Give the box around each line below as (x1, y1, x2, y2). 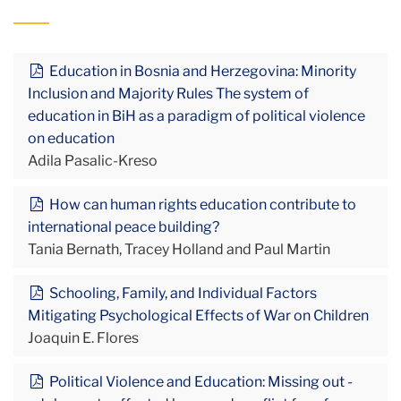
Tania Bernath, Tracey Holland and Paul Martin (28, 240, 330, 258)
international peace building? (28, 218, 219, 235)
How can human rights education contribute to (46, 195, 356, 213)
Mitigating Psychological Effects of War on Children (28, 306, 369, 324)
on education (28, 129, 115, 147)
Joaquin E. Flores (28, 328, 139, 346)
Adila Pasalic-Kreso (28, 151, 158, 169)
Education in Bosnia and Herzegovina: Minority (46, 62, 356, 80)
